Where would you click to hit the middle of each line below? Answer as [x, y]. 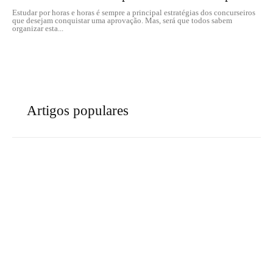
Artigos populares [78, 111]
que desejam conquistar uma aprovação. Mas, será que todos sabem [122, 20]
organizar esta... [38, 28]
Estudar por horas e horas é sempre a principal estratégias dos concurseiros [134, 12]
